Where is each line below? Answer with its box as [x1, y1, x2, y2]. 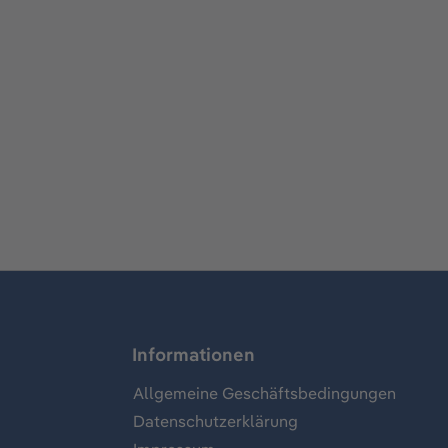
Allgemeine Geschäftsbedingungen [133, 383, 396, 404]
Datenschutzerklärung [133, 411, 298, 432]
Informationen [132, 343, 255, 367]
